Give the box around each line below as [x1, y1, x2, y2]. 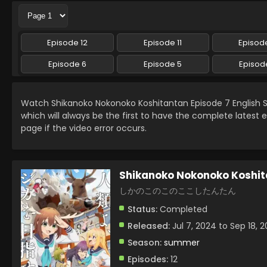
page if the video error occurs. [21, 122, 147, 134]
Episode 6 [48, 58, 86, 70]
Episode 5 [144, 58, 182, 70]
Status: [128, 203, 157, 215]
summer [164, 237, 200, 249]
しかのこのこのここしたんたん [119, 185, 236, 197]
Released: [128, 220, 170, 232]
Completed [157, 203, 207, 215]
